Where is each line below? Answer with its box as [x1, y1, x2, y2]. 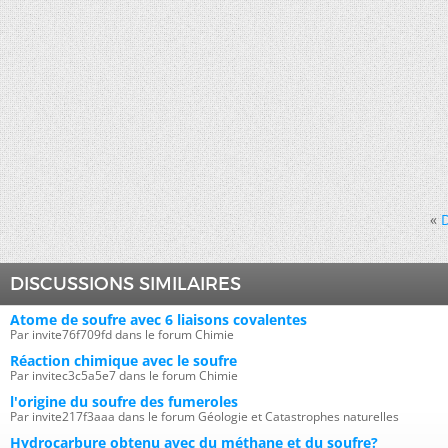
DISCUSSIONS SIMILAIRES [10, 273, 241, 296]
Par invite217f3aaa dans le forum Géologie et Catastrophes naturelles [10, 408, 399, 426]
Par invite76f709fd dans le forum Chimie [10, 326, 234, 344]
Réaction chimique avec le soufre [10, 351, 237, 371]
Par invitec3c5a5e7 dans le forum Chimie [10, 367, 238, 385]
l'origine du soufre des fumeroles [10, 392, 238, 412]
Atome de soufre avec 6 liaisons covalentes [10, 310, 307, 330]
